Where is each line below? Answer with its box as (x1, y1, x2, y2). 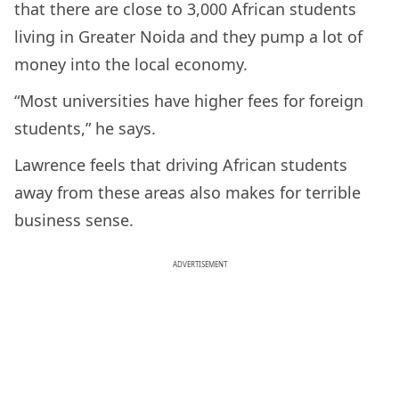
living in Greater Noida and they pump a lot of (14, 25, 362, 47)
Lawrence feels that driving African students (14, 153, 347, 175)
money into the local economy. (14, 53, 252, 75)
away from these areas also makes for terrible (14, 181, 361, 203)
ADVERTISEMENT (172, 258, 227, 269)
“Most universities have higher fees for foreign (14, 89, 363, 111)
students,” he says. (14, 117, 160, 139)
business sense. (14, 208, 138, 231)
